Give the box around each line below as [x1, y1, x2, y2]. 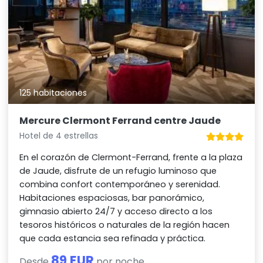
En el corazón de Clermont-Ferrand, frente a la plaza [19, 151, 243, 164]
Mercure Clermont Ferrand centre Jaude [19, 114, 221, 128]
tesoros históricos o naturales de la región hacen [19, 219, 230, 231]
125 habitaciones [19, 87, 87, 99]
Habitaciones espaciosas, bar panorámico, [19, 192, 205, 204]
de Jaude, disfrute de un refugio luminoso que [19, 165, 217, 177]
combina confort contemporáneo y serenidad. [19, 178, 221, 191]
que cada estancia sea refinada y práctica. [19, 232, 206, 245]
